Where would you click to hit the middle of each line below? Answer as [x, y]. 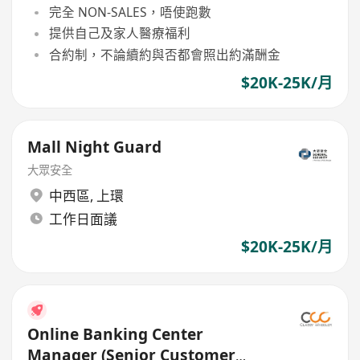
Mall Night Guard [95, 147]
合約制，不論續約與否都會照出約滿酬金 [164, 54]
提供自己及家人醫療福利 [119, 33]
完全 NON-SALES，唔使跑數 [130, 12]
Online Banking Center [116, 334]
